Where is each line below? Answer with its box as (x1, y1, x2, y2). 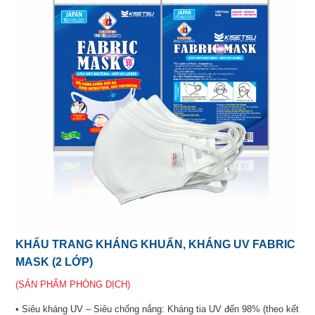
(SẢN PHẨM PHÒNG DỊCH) (15, 279, 131, 290)
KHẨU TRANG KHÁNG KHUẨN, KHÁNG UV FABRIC (15, 238, 296, 251)
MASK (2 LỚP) (15, 256, 94, 269)
